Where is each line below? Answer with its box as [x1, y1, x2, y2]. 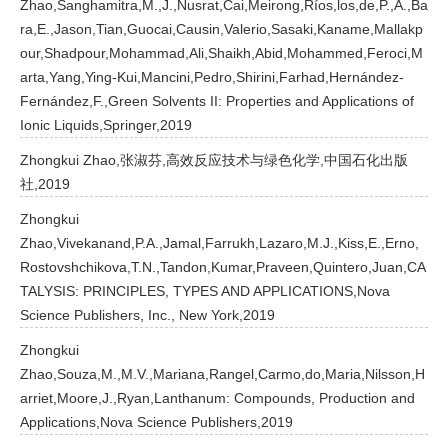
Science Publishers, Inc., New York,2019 [20, 307, 275, 323]
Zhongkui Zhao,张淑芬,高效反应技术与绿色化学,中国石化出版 [20, 152, 408, 168]
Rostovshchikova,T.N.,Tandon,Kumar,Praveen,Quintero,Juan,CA [20, 259, 426, 275]
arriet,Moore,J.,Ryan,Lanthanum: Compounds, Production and [20, 390, 415, 406]
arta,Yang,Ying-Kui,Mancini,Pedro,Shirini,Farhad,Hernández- [20, 69, 404, 85]
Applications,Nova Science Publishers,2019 [20, 414, 293, 430]
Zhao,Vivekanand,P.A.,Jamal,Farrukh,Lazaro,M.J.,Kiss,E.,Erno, [20, 235, 419, 251]
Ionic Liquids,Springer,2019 [20, 117, 192, 133]
